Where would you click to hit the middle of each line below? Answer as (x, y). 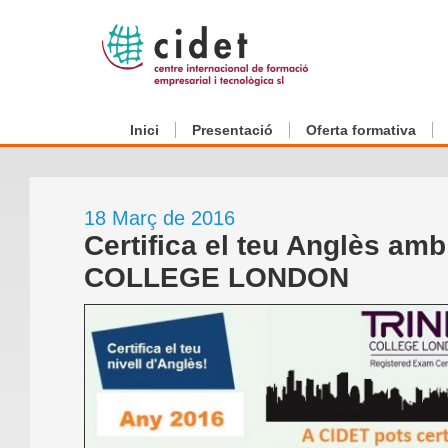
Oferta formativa (361, 130)
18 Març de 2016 (159, 218)
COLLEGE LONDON (216, 277)
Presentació (232, 130)
